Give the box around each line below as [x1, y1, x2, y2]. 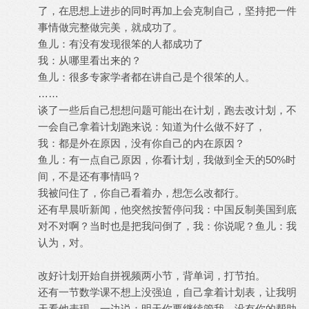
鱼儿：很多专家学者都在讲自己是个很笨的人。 [38, 71, 255, 83]
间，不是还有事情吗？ [38, 170, 141, 182]
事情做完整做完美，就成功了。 [38, 21, 183, 33]
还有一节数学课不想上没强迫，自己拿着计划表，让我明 [38, 286, 297, 298]
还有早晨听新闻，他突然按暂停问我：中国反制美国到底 [38, 203, 297, 215]
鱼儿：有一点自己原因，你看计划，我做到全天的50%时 [38, 154, 296, 166]
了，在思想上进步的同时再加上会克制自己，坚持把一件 [38, 5, 297, 17]
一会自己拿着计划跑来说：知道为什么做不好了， [38, 121, 266, 132]
